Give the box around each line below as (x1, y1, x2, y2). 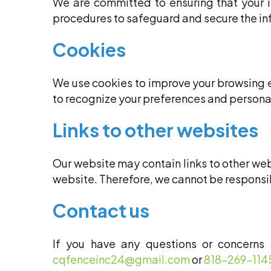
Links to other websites (53, 119, 258, 142)
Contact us (53, 199, 149, 223)
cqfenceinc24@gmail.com (53, 252, 190, 267)
